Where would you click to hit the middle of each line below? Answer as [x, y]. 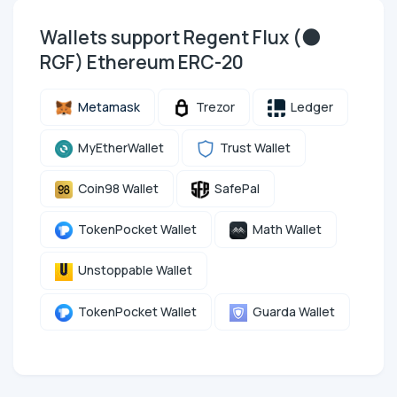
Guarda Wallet [291, 311]
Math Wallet [284, 230]
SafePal [234, 189]
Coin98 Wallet [116, 189]
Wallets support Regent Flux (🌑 [180, 37]
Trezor [213, 106]
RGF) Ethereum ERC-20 [142, 62]
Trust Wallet [253, 147]
